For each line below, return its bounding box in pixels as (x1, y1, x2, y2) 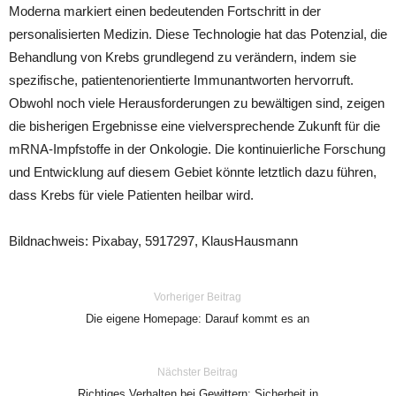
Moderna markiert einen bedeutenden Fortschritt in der (9, 4, 321, 19)
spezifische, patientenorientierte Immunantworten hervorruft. (9, 72, 354, 88)
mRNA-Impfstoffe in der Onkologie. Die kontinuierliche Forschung (9, 141, 385, 157)
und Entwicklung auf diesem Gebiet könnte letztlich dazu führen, (9, 164, 377, 180)
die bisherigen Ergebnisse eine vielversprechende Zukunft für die (9, 118, 380, 134)
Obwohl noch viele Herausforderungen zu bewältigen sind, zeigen (9, 95, 385, 111)
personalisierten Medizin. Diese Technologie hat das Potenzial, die (9, 27, 387, 42)
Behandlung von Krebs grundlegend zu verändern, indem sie (9, 49, 356, 65)
